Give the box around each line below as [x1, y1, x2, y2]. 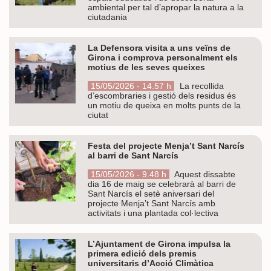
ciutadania [88, 11, 127, 22]
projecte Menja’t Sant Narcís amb [88, 198, 215, 208]
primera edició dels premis [88, 248, 197, 258]
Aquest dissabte [172, 169, 235, 179]
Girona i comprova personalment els [88, 52, 238, 62]
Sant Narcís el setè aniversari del [88, 188, 214, 198]
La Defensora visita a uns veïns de [88, 42, 230, 53]
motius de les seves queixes [88, 62, 205, 72]
